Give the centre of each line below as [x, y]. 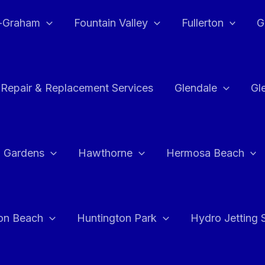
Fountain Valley [111, 23]
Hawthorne [105, 153]
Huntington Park [117, 218]
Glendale [196, 88]
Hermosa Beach [205, 153]
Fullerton [202, 23]
